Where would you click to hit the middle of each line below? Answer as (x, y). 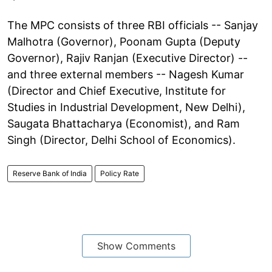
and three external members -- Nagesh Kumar (126, 74)
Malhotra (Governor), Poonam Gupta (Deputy (124, 41)
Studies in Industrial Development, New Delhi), (126, 107)
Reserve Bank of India (50, 173)
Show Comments (136, 246)
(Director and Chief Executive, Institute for (117, 90)
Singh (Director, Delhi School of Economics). (121, 140)
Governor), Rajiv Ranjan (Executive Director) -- (127, 58)
